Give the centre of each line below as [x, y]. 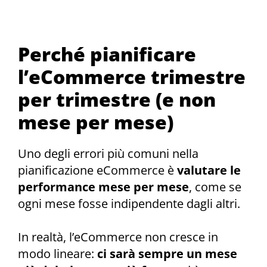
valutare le [209, 170]
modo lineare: [58, 254]
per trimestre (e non [117, 99]
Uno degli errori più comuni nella [108, 153]
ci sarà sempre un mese [167, 254]
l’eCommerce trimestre [132, 76]
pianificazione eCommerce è [97, 170]
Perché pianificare [107, 54]
